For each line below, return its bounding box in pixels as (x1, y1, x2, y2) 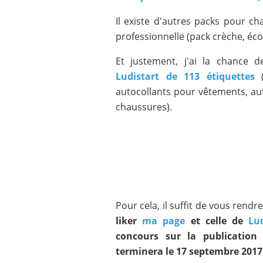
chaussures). (116, 100, 172, 113)
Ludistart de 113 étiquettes (116, 70, 255, 83)
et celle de (185, 214, 249, 227)
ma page (142, 214, 186, 227)
